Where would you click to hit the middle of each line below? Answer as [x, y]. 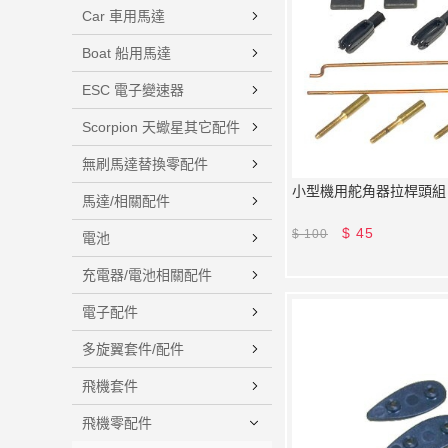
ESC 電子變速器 [133, 90]
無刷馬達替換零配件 [145, 164]
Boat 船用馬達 [126, 53]
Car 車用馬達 [123, 16]
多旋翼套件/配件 [133, 349]
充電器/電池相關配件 [147, 275]
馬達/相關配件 [126, 201]
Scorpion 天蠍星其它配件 [161, 127]
